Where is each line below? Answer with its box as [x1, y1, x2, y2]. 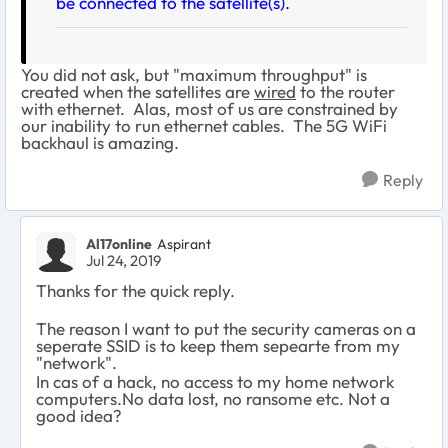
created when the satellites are [21, 80, 254, 102]
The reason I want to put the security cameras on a [36, 317, 416, 339]
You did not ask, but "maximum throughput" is [21, 63, 367, 85]
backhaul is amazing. [21, 131, 179, 153]
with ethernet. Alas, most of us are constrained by [21, 97, 398, 119]
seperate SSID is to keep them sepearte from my [36, 334, 400, 356]
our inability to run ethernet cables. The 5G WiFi [21, 114, 387, 136]
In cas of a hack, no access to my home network [36, 370, 394, 392]
